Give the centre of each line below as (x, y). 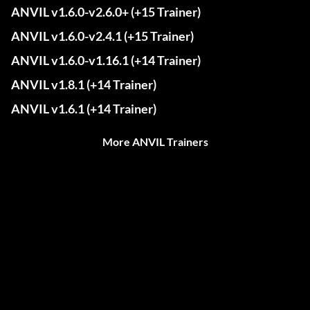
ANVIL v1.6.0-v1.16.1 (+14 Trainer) (106, 61)
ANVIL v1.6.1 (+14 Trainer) (84, 109)
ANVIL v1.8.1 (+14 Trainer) (84, 85)
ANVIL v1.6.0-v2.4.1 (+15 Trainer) (102, 36)
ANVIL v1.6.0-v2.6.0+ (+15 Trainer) (106, 12)
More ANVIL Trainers (155, 142)
